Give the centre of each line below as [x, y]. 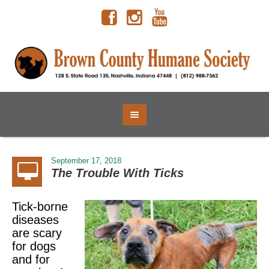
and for [31, 260]
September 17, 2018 [86, 161]
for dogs [34, 246]
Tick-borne [40, 207]
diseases [35, 220]
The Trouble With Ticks [117, 173]
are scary [37, 233]
